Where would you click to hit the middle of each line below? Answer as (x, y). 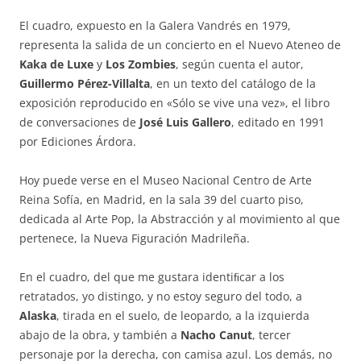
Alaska (38, 315)
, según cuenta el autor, (240, 64)
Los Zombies (141, 64)
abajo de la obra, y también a (100, 335)
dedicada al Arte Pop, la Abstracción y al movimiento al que (180, 219)
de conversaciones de (79, 122)
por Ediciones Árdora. (78, 141)
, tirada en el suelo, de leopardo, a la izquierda (183, 315)
